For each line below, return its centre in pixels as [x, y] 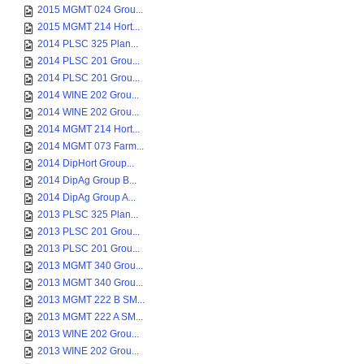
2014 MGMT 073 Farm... [91, 146]
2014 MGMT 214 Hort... [89, 129]
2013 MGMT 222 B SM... [91, 300]
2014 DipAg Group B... [87, 180]
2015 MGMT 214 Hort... [89, 27]
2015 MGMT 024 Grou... [90, 10]
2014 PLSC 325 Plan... [88, 44]
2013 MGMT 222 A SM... [90, 317]
